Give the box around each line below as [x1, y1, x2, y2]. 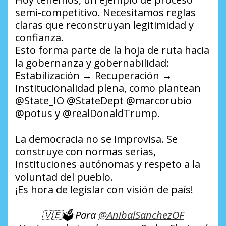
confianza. [15, 30, 64, 44]
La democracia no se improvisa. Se [15, 132, 178, 146]
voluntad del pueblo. [15, 169, 113, 184]
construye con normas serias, [15, 144, 156, 158]
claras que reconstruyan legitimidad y [15, 18, 194, 32]
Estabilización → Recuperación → [15, 68, 172, 82]
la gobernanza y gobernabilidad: [15, 55, 169, 70]
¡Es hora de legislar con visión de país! [15, 182, 193, 196]
